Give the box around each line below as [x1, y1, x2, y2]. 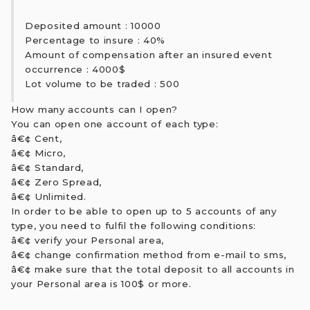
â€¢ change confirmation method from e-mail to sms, [11, 248, 286, 260]
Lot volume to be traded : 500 [25, 77, 180, 89]
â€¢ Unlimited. [11, 190, 86, 202]
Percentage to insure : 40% [25, 34, 166, 46]
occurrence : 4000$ [25, 63, 126, 75]
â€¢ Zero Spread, [11, 176, 102, 188]
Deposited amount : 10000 [25, 19, 161, 31]
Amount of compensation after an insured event [25, 48, 273, 60]
